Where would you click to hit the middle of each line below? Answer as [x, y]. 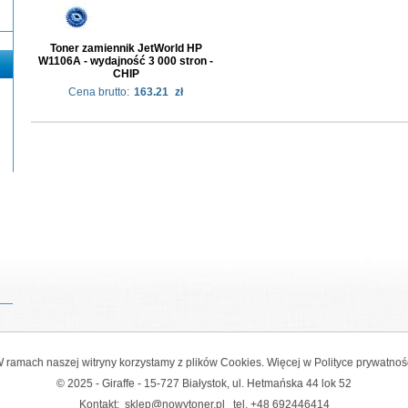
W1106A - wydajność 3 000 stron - [126, 61]
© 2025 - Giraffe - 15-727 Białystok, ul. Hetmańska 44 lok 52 [204, 383]
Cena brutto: [99, 92]
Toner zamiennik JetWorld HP [126, 48]
